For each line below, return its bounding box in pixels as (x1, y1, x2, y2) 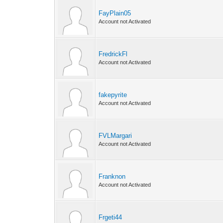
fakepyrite (99, 91, 127, 99)
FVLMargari (99, 132, 132, 139)
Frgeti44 (99, 214, 122, 221)
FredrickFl (99, 50, 128, 58)
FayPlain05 (99, 9, 131, 17)
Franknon (99, 173, 126, 180)
